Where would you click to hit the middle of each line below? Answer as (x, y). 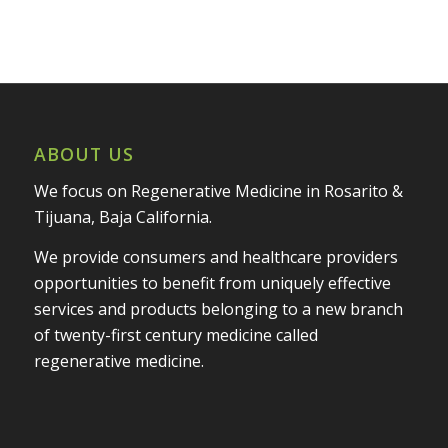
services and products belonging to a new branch (218, 308)
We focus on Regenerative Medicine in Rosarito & (218, 191)
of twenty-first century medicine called (175, 334)
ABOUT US (83, 153)
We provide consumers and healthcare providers (215, 256)
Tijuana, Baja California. (122, 217)
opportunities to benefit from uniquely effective (212, 282)
